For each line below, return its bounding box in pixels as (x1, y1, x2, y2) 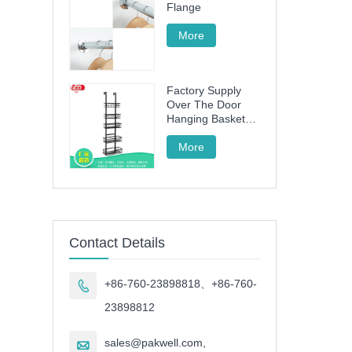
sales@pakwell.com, (104, 336, 207, 350)
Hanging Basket (167, 112, 246, 126)
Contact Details (69, 235, 166, 251)
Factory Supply (167, 84, 242, 97)
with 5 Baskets (167, 126, 239, 140)
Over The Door (167, 98, 242, 112)
